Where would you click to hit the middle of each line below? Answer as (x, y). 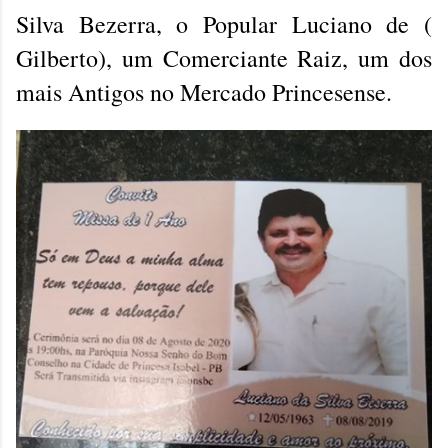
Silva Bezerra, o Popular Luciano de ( (224, 24)
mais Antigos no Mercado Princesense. (204, 92)
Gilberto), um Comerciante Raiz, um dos (224, 58)
